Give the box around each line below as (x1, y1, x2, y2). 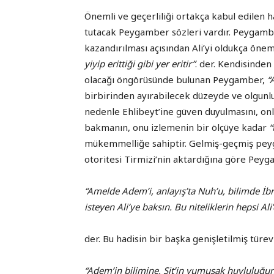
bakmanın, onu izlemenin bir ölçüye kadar (84, 121, 269, 134)
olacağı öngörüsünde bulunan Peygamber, (84, 73, 267, 86)
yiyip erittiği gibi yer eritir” (84, 57, 195, 70)
